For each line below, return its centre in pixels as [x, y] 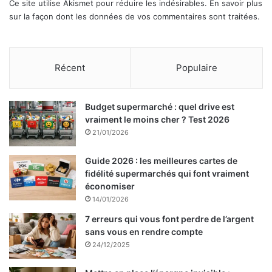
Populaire [196, 68]
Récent [70, 68]
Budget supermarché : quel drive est [160, 107]
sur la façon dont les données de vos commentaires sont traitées [133, 17]
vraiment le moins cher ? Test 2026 [157, 120]
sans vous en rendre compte [144, 232]
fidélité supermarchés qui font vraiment [167, 174]
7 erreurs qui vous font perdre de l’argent [169, 219]
